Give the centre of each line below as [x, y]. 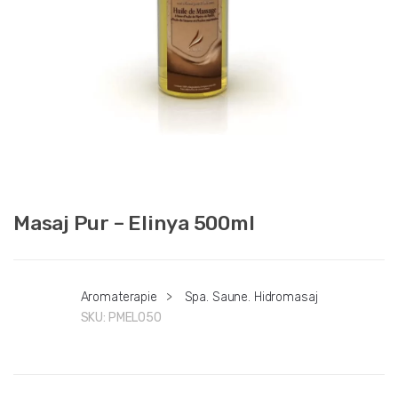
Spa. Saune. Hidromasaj [251, 297]
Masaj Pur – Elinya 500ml [134, 223]
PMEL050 [135, 317]
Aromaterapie [119, 297]
